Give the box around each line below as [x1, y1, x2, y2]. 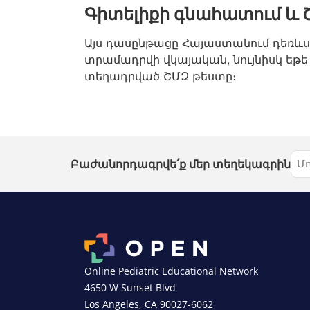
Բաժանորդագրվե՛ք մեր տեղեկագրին [71, 156, 291, 172]
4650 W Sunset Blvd [84, 280, 176, 294]
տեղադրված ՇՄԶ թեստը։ [84, 69, 236, 84]
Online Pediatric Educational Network [84, 264, 258, 277]
